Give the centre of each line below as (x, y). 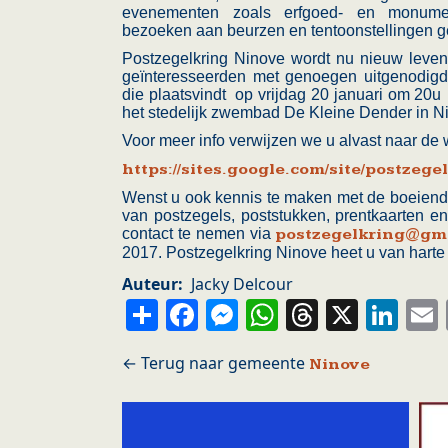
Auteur (150, 284)
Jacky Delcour (242, 284)
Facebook (273, 313)
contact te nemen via (199, 234)
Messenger (326, 313)
